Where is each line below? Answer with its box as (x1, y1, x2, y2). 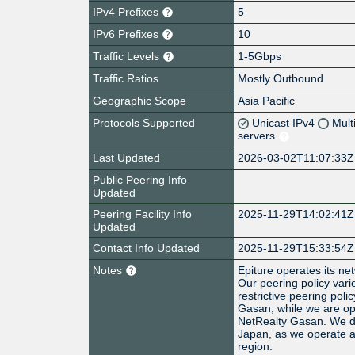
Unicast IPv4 (252, 116, 319, 129)
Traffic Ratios (93, 71, 158, 85)
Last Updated (93, 151, 160, 164)
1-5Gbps (238, 49, 282, 63)
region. (238, 339, 273, 353)
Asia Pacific (238, 94, 296, 107)
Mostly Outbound (238, 71, 324, 85)
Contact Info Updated (93, 241, 200, 254)
